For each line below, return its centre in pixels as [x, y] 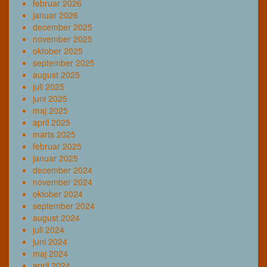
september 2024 [64, 205]
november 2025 [63, 38]
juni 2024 [50, 241]
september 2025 [64, 62]
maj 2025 [50, 110]
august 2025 [56, 74]
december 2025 [63, 27]
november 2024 [63, 181]
